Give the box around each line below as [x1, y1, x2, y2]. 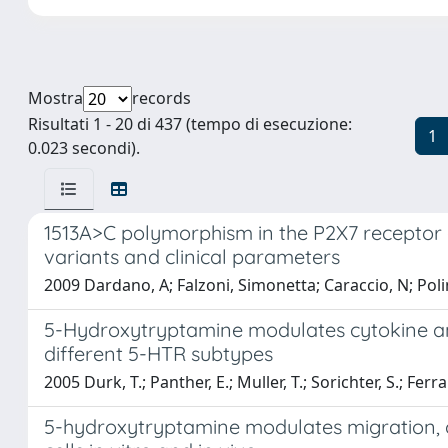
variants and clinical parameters [44, 244, 340, 269]
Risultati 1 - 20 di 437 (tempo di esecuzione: [28, 113, 352, 135]
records [132, 87, 191, 109]
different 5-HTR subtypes [44, 341, 273, 366]
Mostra [28, 87, 83, 109]
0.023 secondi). [28, 137, 140, 159]
